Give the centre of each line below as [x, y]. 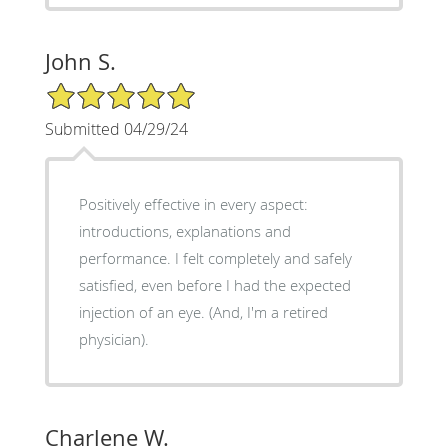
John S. [80, 61]
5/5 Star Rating [94, 89]
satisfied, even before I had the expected [214, 284]
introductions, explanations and [184, 230]
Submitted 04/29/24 [116, 128]
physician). [113, 338]
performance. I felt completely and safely [215, 257]
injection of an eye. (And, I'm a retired [203, 311]
